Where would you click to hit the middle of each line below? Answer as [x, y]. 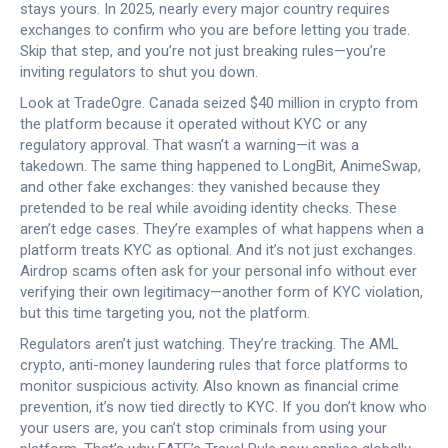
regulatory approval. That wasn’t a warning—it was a [189, 145]
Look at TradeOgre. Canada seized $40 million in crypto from [219, 103]
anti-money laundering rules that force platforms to [238, 365]
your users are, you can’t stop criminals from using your [203, 428]
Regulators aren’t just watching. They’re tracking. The [194, 344]
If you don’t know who [352, 407]
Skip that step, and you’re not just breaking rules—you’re [203, 51]
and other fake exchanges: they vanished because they [200, 187]
